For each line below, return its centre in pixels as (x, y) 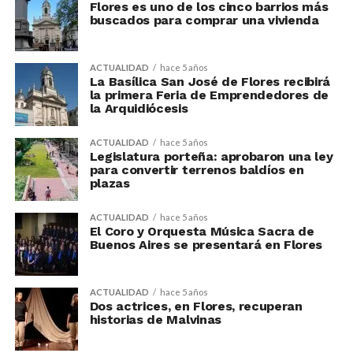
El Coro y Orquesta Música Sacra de (202, 231)
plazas (110, 183)
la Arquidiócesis (139, 108)
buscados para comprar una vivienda (204, 20)
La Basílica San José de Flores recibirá (210, 82)
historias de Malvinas (155, 320)
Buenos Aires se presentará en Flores (206, 245)
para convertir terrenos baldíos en (197, 170)
